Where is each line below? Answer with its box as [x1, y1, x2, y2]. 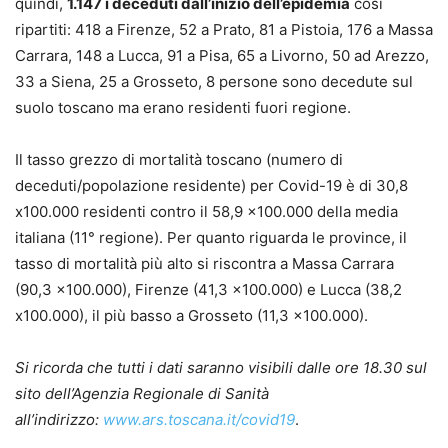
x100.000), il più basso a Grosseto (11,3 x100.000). [15, 305, 368, 325]
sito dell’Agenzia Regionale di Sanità [15, 383, 269, 403]
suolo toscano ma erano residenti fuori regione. [15, 97, 351, 117]
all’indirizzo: [15, 409, 103, 429]
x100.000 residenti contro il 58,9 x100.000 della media [15, 201, 398, 221]
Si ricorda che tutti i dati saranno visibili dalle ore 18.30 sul [15, 357, 427, 377]
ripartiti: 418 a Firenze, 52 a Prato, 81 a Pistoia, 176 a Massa [15, 19, 433, 39]
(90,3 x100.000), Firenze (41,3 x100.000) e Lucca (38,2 [15, 279, 402, 299]
